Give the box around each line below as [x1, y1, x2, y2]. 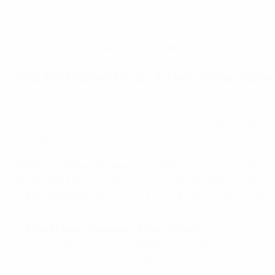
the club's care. [15, 133, 83, 147]
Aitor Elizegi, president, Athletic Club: [25, 222, 202, 236]
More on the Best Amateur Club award [15, 41, 184, 54]
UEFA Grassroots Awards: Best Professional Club [15, 97, 204, 109]
